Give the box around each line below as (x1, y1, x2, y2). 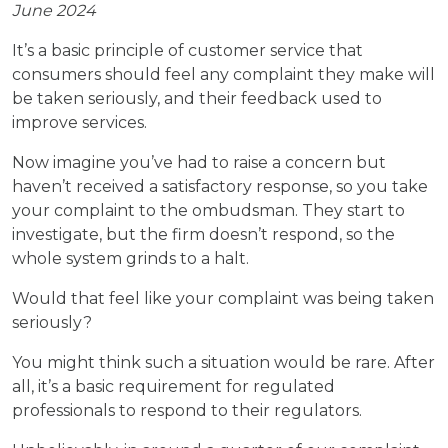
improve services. (12, 113, 147, 132)
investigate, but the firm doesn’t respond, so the (12, 225, 395, 244)
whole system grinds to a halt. (12, 249, 249, 268)
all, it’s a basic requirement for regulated (12, 377, 335, 396)
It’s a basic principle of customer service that (12, 41, 363, 60)
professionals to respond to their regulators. (12, 401, 362, 420)
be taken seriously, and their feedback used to (12, 89, 382, 108)
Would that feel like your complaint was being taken (12, 289, 434, 308)
